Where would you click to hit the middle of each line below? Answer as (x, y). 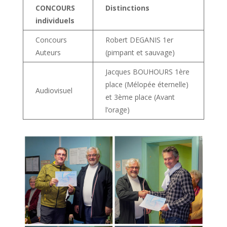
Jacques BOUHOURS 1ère (147, 71)
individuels (55, 20)
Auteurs (48, 52)
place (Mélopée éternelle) (147, 84)
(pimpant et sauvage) (140, 52)
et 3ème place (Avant (140, 97)
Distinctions (127, 8)
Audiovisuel (54, 90)
